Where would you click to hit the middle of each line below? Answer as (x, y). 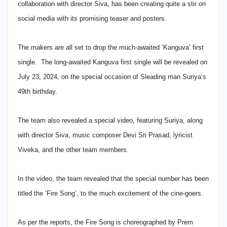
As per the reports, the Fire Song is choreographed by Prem (105, 222)
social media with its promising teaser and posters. (92, 18)
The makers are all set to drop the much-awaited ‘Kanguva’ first (111, 47)
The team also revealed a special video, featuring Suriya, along (110, 120)
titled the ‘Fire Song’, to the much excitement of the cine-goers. (110, 193)
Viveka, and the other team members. (73, 149)
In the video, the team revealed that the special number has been (113, 178)
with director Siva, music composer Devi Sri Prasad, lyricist (105, 135)
